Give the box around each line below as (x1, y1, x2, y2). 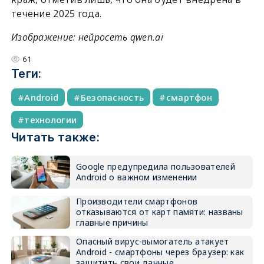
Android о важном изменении (75, 171, 197, 183)
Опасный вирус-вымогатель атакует (75, 235, 229, 247)
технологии (24, 113, 77, 126)
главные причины (75, 216, 148, 228)
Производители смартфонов (75, 195, 198, 207)
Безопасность (80, 91, 144, 103)
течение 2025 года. (11, 6, 102, 20)
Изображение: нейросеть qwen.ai (11, 30, 163, 44)
